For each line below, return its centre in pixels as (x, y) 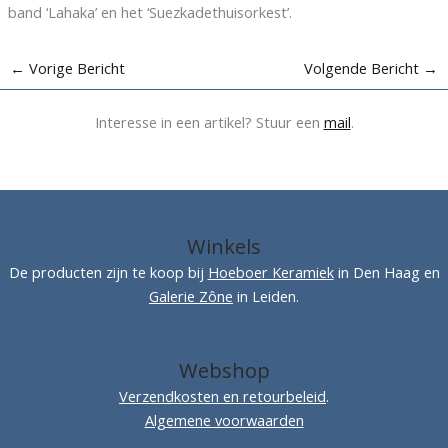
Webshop (224, 370)
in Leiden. (266, 295)
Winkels (224, 247)
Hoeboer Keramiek (270, 271)
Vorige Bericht (74, 67)
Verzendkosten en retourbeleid (222, 395)
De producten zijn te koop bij (108, 271)
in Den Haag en (386, 271)
